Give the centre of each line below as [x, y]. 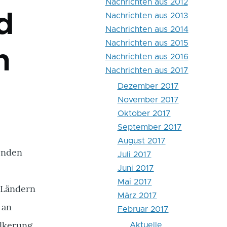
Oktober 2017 [144, 114]
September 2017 [149, 127]
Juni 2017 [136, 168]
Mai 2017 [135, 182]
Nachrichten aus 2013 [146, 16]
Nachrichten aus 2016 [147, 57]
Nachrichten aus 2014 [147, 30]
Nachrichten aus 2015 [147, 43]
